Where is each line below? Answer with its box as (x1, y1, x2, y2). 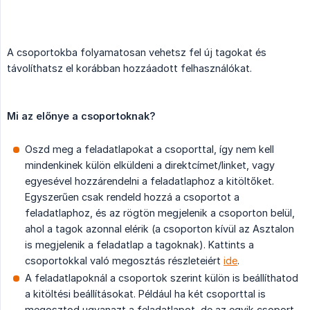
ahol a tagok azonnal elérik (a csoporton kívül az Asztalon (25, 223, 294, 235)
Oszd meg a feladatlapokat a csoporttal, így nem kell (25, 143, 274, 156)
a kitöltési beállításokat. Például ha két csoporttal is (25, 288, 266, 300)
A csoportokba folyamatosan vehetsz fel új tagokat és (7, 46, 266, 59)
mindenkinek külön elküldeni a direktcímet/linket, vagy (25, 159, 275, 172)
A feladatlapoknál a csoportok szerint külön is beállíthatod (25, 272, 298, 284)
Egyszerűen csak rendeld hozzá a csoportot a (25, 191, 239, 203)
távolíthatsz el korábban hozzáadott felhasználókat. (7, 62, 252, 75)
